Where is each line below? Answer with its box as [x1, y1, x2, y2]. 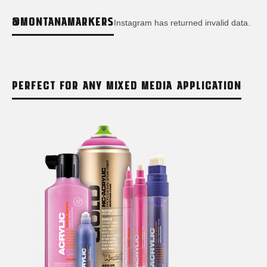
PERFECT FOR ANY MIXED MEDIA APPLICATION [12, 77, 241, 92]
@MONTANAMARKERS [12, 14, 114, 29]
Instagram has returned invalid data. [114, 18, 250, 28]
